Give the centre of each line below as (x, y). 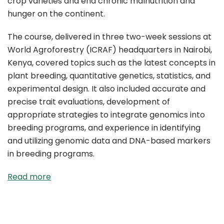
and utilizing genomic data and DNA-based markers (109, 141)
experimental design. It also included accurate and (106, 89)
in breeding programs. (51, 154)
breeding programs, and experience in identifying (104, 128)
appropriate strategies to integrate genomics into (106, 115)
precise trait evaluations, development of (89, 102)
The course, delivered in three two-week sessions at (109, 37)
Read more (29, 177)
